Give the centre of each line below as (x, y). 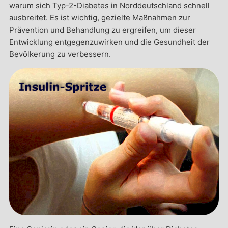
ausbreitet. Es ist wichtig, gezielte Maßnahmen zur (99, 18)
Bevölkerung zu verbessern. (60, 54)
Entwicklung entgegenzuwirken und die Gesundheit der (109, 42)
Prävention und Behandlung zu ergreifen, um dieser (102, 30)
